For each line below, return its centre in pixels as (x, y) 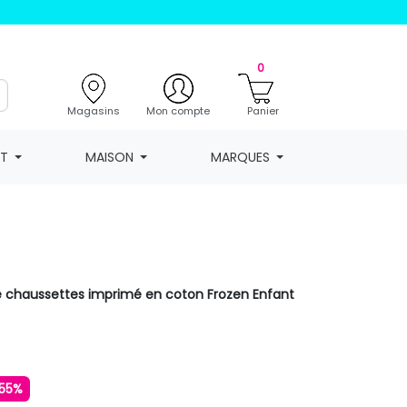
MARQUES (240, 157)
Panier (263, 110)
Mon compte (178, 110)
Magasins (93, 110)
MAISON (109, 157)
